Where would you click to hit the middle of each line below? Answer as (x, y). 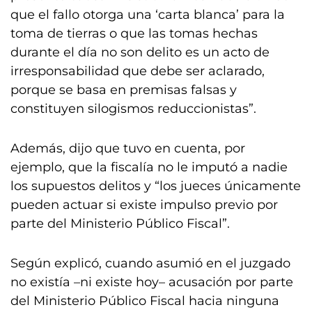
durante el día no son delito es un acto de (140, 52)
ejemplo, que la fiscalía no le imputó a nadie (149, 167)
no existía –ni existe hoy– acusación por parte (152, 282)
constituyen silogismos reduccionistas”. (133, 109)
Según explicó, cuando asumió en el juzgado (150, 263)
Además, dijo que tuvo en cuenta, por (128, 148)
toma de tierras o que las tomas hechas (134, 33)
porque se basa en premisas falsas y (124, 90)
